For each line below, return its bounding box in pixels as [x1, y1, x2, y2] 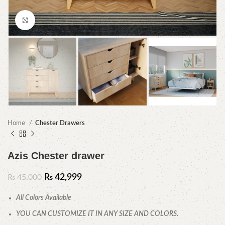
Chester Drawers [35, 120, 85, 127]
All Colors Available [16, 194, 71, 202]
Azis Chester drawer [8, 150, 104, 162]
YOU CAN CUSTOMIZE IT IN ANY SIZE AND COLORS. [16, 210, 178, 218]
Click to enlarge [35, 17, 80, 23]
